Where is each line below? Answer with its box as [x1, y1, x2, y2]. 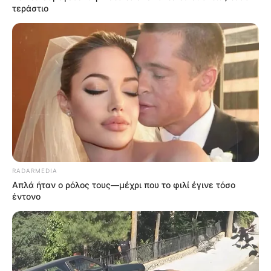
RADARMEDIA [12, 166, 57, 174]
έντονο [12, 191, 41, 201]
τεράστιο [12, 3, 48, 14]
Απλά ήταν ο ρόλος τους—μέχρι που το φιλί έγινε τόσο [12, 179, 235, 190]
